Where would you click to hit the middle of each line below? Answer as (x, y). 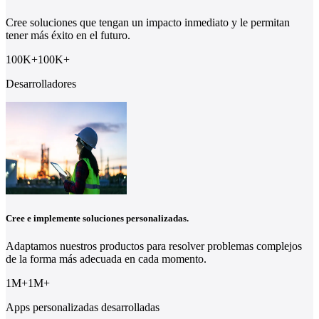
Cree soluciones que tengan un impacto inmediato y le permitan (148, 23)
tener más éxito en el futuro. (68, 36)
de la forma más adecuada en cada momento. (106, 259)
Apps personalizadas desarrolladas (83, 308)
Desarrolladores (41, 84)
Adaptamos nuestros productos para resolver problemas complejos (154, 246)
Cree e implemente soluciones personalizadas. (97, 219)
